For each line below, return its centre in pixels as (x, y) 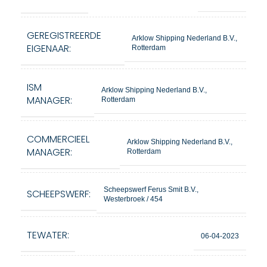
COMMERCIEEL (58, 139)
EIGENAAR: (49, 49)
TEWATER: (48, 235)
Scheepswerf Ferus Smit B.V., (151, 190)
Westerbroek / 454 (133, 199)
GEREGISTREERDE (64, 35)
